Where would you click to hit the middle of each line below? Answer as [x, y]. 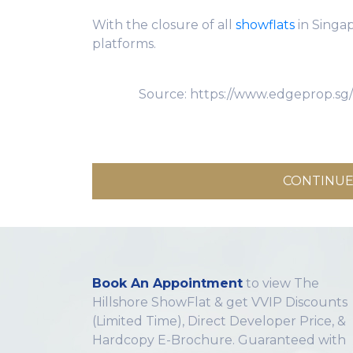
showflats [265, 24]
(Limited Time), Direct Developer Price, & [219, 321]
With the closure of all [164, 24]
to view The [281, 283]
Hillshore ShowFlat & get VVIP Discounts [220, 302]
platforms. [124, 43]
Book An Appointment [167, 283]
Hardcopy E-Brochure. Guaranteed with [219, 340]
